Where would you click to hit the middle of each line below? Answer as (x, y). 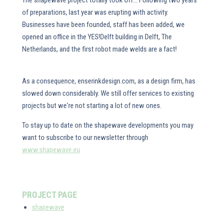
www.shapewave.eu (51, 150)
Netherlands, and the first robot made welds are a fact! (99, 49)
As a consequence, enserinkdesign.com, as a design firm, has (109, 81)
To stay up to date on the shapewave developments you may (108, 125)
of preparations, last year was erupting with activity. (95, 12)
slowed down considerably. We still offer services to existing (108, 93)
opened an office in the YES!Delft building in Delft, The (97, 37)
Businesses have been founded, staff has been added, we (103, 25)
